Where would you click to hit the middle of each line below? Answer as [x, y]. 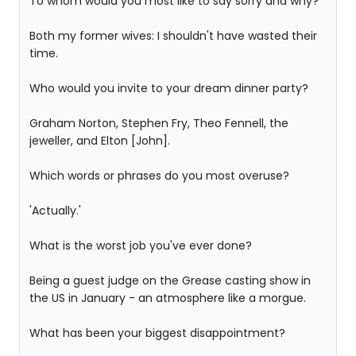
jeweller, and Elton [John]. [100, 141]
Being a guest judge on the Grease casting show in [170, 281]
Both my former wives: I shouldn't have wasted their [173, 36]
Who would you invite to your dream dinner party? [169, 88]
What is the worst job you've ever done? [141, 246]
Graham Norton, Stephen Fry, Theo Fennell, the [159, 123]
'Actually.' [55, 211]
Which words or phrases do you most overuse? [159, 176]
